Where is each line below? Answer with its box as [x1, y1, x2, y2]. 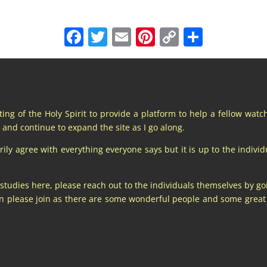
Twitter [107, 24, 169, 50]
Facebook [83, 24, 169, 50]
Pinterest [155, 24, 234, 50]
